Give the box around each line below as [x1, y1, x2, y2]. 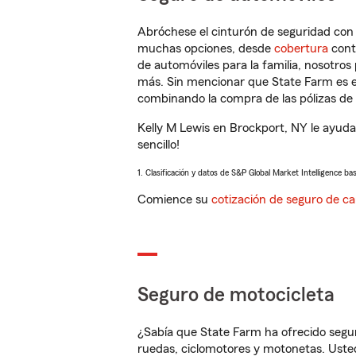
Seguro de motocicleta [137, 285, 335, 305]
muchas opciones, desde [137, 42, 274, 55]
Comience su [137, 193, 211, 206]
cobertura [274, 42, 328, 55]
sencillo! [137, 138, 180, 151]
